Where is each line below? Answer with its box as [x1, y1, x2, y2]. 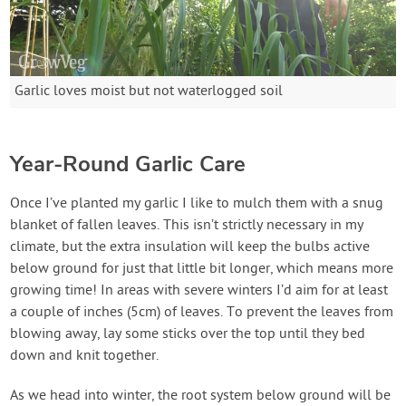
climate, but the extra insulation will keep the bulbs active [10, 238, 371, 257]
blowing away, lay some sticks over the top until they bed [10, 325, 366, 344]
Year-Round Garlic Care [10, 150, 246, 179]
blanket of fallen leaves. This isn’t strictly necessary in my [10, 217, 364, 236]
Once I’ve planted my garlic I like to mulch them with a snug [10, 195, 384, 214]
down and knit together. [10, 347, 159, 366]
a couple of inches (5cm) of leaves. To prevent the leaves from [10, 304, 394, 323]
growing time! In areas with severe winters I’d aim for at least [10, 282, 389, 301]
